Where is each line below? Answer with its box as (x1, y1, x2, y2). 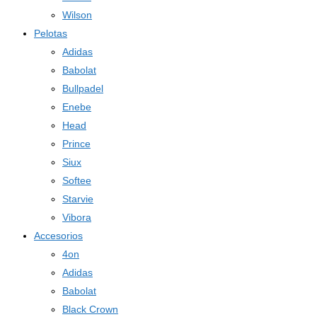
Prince (62, 138, 91, 149)
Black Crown (62, 304, 118, 315)
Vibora (62, 212, 91, 223)
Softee (62, 175, 91, 186)
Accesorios (34, 230, 83, 241)
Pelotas (34, 28, 67, 39)
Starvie (62, 193, 93, 204)
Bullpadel (62, 83, 103, 94)
